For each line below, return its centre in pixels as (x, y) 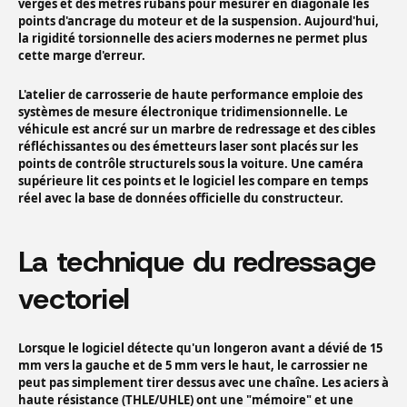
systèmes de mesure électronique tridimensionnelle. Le (183, 112)
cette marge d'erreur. (82, 56)
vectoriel (74, 299)
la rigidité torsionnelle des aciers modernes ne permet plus (193, 39)
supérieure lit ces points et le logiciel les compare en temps (193, 181)
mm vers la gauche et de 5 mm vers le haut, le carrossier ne (193, 366)
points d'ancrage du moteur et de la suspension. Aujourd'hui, (199, 21)
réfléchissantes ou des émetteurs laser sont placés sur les (188, 147)
